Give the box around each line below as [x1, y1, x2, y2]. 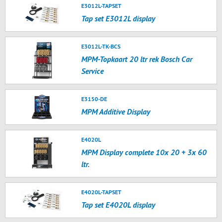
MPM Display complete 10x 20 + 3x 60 [81, 147, 207, 157]
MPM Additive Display [81, 107, 151, 116]
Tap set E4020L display [81, 200, 156, 210]
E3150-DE [81, 95, 108, 103]
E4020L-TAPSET [81, 188, 122, 196]
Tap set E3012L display [81, 13, 156, 23]
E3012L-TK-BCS [81, 43, 121, 50]
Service [81, 66, 104, 76]
